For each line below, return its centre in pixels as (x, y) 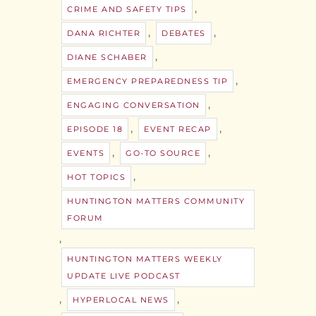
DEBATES (184, 33)
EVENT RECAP (178, 129)
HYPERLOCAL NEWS (121, 299)
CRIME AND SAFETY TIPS (127, 9)
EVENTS (86, 153)
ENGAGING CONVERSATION (134, 105)
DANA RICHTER (104, 33)
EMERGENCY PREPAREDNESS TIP (147, 81)
